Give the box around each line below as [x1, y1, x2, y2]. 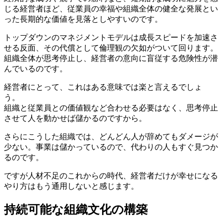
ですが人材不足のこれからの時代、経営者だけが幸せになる [4, 171, 218, 180]
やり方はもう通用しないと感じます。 [4, 181, 139, 190]
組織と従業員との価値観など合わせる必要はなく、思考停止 [4, 103, 218, 112]
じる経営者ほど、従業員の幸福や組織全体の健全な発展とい [4, 4, 218, 13]
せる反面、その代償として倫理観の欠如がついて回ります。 [4, 43, 218, 52]
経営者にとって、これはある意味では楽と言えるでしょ [4, 82, 202, 91]
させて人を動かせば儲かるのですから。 [4, 113, 147, 122]
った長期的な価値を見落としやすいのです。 [4, 14, 163, 23]
